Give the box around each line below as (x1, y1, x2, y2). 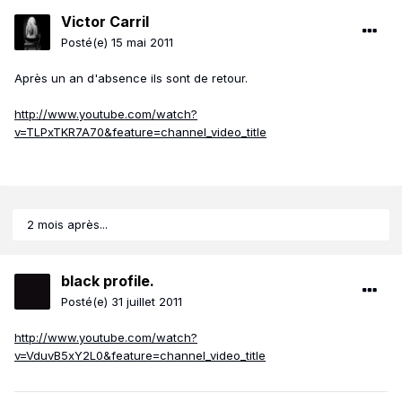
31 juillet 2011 (111, 294, 182, 310)
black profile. (61, 272, 154, 291)
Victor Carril (61, 13, 149, 31)
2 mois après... (27, 217, 108, 232)
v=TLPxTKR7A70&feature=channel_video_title (14, 125, 267, 140)
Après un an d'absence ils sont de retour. (14, 71, 248, 86)
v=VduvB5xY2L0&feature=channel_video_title (14, 348, 266, 363)
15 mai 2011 (111, 35, 173, 50)
